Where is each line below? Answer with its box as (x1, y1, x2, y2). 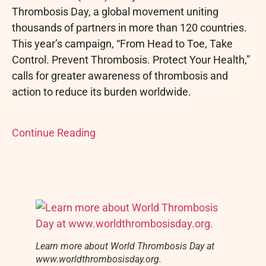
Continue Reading (12, 126, 96, 139)
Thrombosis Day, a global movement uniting (12, 5, 218, 18)
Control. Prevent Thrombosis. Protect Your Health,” (12, 53, 250, 66)
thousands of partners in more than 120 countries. (12, 21, 247, 34)
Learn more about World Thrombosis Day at (36, 240, 214, 252)
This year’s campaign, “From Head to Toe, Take (12, 37, 233, 50)
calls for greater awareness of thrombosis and (12, 69, 228, 83)
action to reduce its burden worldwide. (12, 85, 191, 99)
